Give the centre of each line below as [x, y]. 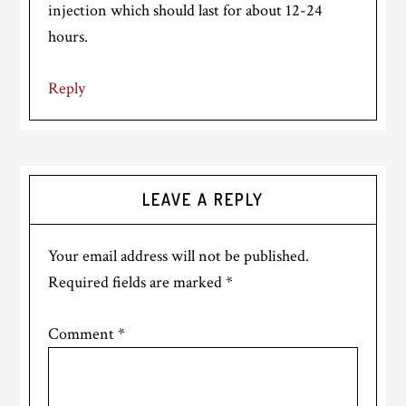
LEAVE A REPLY [203, 200]
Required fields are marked [137, 283]
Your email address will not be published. [179, 256]
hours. [68, 37]
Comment [83, 334]
